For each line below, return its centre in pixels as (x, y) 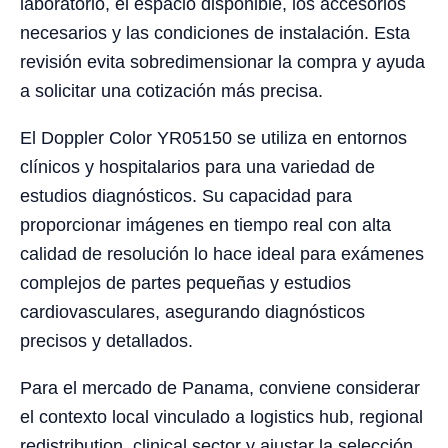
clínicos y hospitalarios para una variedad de (197, 167)
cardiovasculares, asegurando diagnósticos (192, 312)
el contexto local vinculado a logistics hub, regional (221, 417)
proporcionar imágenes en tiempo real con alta (205, 225)
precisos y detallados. (106, 341)
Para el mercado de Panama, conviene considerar (220, 388)
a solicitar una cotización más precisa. (171, 91)
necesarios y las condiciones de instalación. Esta (215, 33)
